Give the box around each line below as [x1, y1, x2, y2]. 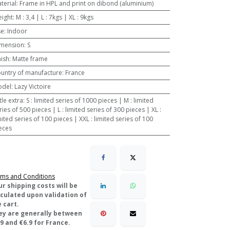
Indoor [7, 27, 27, 35]
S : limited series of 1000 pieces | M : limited [26, 96, 154, 105]
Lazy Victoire [14, 82, 51, 91]
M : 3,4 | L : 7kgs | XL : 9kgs [15, 13, 93, 22]
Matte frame [12, 54, 48, 63]
